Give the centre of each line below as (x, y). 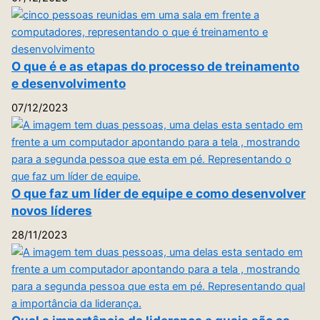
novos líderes (51, 210)
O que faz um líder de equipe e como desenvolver (158, 193)
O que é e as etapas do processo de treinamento (155, 66)
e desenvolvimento (68, 83)
